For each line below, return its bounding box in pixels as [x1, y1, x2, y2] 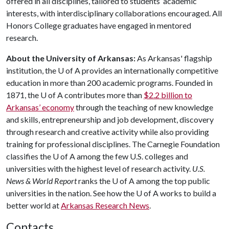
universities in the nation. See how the [6, 188, 136, 198]
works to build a [158, 188, 216, 198]
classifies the [6, 151, 53, 161]
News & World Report [6, 175, 78, 186]
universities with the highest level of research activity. [6, 163, 192, 173]
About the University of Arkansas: [6, 53, 135, 63]
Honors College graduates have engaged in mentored [6, 20, 191, 30]
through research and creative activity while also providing [6, 126, 209, 136]
